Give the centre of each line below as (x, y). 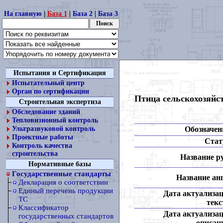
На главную (23, 14)
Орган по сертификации (51, 91)
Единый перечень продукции (66, 191)
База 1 (57, 14)
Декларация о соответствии (63, 182)
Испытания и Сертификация (60, 73)
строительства (35, 154)
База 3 (108, 14)
